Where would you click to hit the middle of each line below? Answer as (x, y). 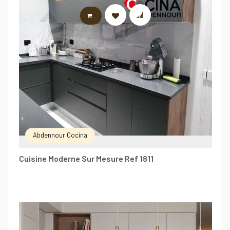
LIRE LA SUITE (120, 16)
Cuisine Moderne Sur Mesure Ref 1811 (86, 158)
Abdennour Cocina (60, 135)
